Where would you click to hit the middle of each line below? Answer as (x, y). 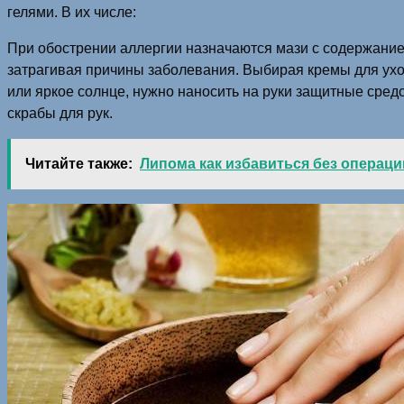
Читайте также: (79, 163)
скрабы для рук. (60, 113)
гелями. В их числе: (72, 12)
